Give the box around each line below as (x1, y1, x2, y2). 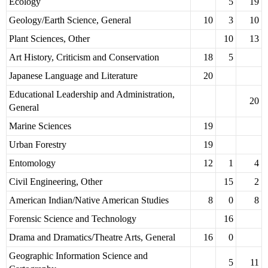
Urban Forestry (9, 139, 66, 150)
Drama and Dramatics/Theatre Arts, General (9, 232, 175, 243)
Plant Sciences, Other (9, 33, 90, 44)
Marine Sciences (9, 121, 71, 132)
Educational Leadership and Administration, (9, 89, 175, 100)
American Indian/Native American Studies (9, 195, 169, 206)
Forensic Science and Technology (9, 214, 136, 224)
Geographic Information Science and (9, 251, 148, 261)
